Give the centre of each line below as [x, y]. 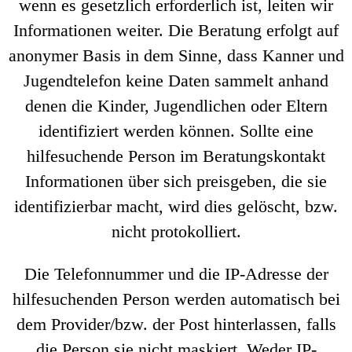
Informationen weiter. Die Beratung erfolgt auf [176, 30]
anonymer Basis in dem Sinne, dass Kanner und [176, 55]
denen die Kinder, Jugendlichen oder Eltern [176, 106]
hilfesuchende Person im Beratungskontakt [176, 156]
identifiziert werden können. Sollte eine [176, 131]
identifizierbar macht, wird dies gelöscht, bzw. [176, 206]
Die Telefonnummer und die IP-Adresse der [176, 274]
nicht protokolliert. [176, 231]
